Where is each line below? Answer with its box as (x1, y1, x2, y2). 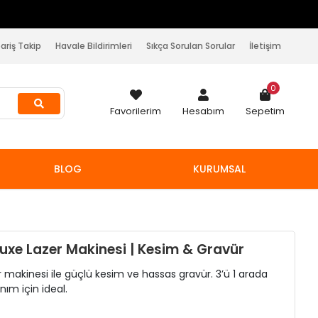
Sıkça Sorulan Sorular (146, 40, 235, 52)
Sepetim (246, 104, 285, 118)
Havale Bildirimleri (55, 40, 132, 52)
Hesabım (182, 104, 224, 118)
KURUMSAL (193, 162, 246, 176)
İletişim (249, 40, 281, 52)
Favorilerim (110, 104, 161, 118)
